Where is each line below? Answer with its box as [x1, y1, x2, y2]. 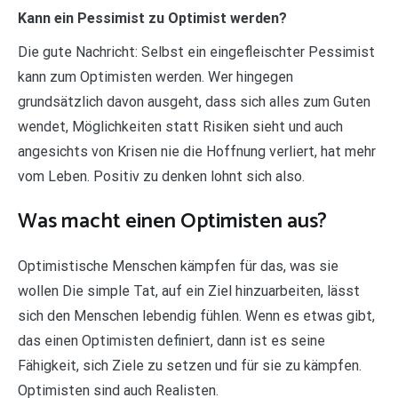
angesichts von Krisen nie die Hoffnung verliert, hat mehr [18, 143, 376, 161]
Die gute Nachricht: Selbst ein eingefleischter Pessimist [18, 44, 375, 61]
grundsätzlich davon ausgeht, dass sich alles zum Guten [18, 93, 370, 111]
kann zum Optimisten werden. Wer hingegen [18, 68, 293, 86]
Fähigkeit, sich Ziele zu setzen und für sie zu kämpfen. [18, 357, 362, 375]
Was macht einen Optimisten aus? [18, 204, 327, 240]
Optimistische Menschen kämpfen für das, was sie [18, 258, 338, 275]
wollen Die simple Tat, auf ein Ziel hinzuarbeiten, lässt [18, 283, 360, 300]
